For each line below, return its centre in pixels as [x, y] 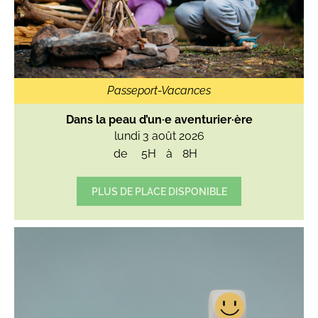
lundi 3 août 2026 [159, 136]
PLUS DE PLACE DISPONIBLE [159, 192]
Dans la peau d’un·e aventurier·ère [159, 120]
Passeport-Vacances [159, 91]
